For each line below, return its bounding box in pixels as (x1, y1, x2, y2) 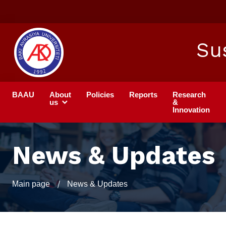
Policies (86, 90, 114, 99)
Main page (12, 180, 50, 189)
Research (173, 90, 206, 99)
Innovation (173, 105, 210, 115)
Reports (129, 90, 157, 99)
